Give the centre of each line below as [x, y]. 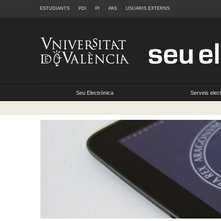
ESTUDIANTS [55, 8]
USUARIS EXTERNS [148, 8]
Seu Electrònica [95, 93]
